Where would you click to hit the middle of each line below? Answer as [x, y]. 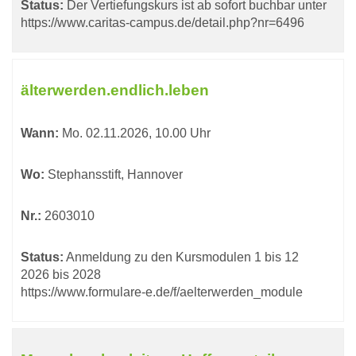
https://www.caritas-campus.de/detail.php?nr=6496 [163, 23]
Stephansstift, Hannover [114, 174]
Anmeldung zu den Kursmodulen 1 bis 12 [182, 257]
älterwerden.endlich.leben [115, 90]
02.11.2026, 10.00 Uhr [147, 133]
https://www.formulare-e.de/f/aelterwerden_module [162, 292]
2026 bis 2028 [61, 275]
